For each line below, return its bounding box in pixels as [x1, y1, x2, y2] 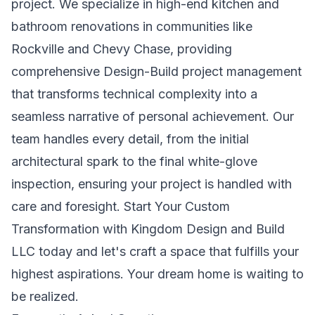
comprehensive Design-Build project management [11, 64, 302, 79]
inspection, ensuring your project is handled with [11, 176, 292, 191]
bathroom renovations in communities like [11, 19, 252, 34]
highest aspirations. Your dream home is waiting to [11, 266, 304, 281]
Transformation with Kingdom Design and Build [11, 221, 285, 236]
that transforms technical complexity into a [11, 86, 257, 101]
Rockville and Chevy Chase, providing [11, 41, 232, 56]
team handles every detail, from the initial [11, 131, 249, 146]
